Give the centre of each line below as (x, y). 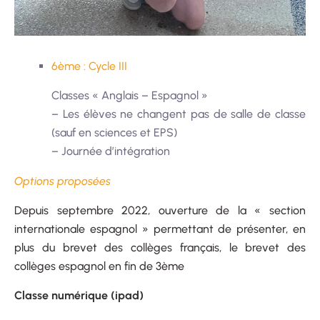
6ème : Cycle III (89, 66)
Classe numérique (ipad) (79, 295)
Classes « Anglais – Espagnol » (130, 95)
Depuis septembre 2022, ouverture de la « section (160, 210)
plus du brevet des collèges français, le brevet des (160, 247)
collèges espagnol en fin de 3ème (99, 266)
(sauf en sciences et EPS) (114, 132)
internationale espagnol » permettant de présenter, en (160, 229)
